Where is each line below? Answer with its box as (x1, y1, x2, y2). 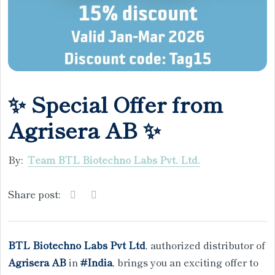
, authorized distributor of (145, 237, 265, 252)
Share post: (8, 186, 60, 201)
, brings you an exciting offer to (112, 254, 258, 269)
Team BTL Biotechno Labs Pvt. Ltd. (28, 152, 200, 167)
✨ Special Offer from (8, 87, 223, 119)
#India (80, 254, 112, 269)
